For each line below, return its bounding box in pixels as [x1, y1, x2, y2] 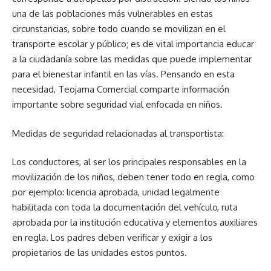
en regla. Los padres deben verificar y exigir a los [12, 232, 212, 243]
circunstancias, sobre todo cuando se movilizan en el [12, 23, 226, 34]
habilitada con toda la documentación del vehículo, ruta [12, 201, 238, 213]
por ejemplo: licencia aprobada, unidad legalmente [12, 186, 220, 198]
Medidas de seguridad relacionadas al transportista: [12, 127, 226, 139]
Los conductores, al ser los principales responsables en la [12, 156, 246, 168]
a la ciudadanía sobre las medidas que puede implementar [12, 53, 252, 65]
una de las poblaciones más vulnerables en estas [12, 8, 213, 19]
